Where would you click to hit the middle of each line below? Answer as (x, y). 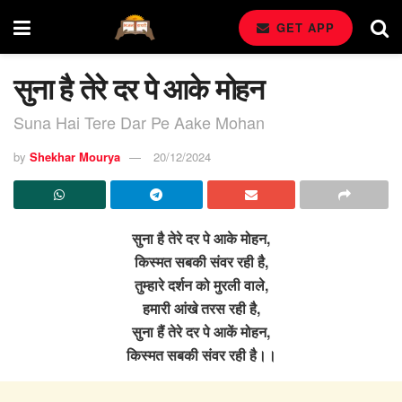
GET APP (303, 27)
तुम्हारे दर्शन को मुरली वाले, (201, 284)
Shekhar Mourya (75, 156)
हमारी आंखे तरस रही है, (201, 308)
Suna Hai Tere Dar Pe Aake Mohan (139, 122)
